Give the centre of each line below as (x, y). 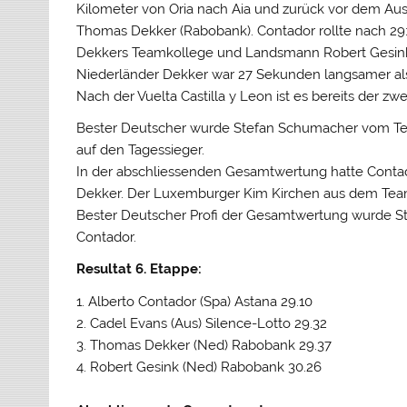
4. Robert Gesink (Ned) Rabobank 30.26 (199, 367)
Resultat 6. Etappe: (139, 269)
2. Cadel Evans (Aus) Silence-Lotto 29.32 (202, 323)
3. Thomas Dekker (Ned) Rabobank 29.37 (204, 345)
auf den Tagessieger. (141, 149)
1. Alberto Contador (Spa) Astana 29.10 (195, 301)
